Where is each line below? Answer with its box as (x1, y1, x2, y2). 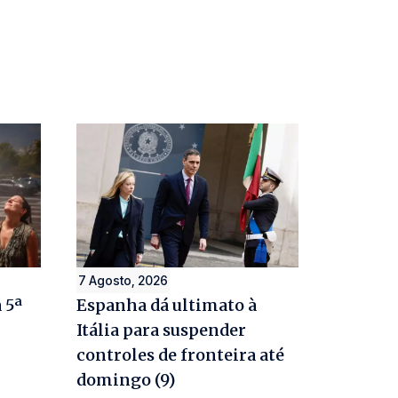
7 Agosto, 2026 (78, 272, 168, 288)
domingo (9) (76, 369, 175, 390)
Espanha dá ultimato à (76, 294, 257, 315)
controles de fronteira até (76, 344, 284, 365)
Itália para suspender (76, 319, 246, 340)
